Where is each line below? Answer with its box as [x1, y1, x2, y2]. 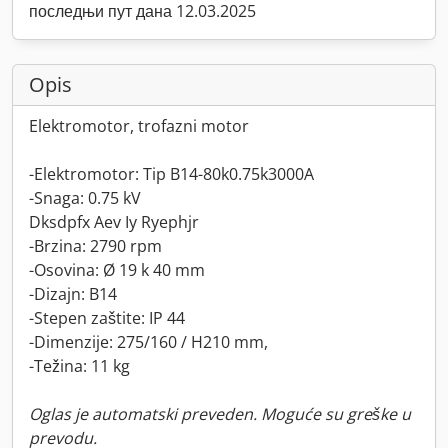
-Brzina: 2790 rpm [29, 235, 162, 257]
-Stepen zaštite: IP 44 [29, 307, 185, 329]
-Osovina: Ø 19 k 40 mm [29, 259, 205, 281]
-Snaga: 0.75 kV [29, 187, 141, 209]
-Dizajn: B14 [29, 283, 117, 305]
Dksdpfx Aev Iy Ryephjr [29, 211, 199, 233]
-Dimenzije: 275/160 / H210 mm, [29, 331, 268, 353]
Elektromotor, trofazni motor [29, 115, 249, 137]
